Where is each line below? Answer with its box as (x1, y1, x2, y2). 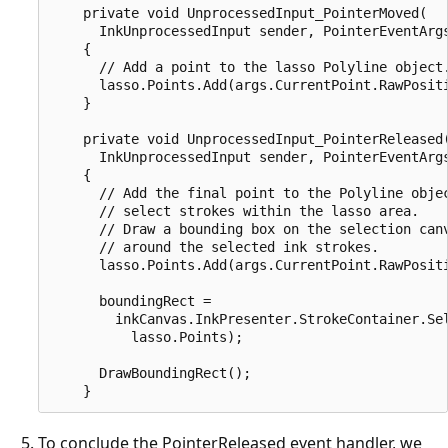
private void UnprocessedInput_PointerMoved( (51, 5, 427, 22)
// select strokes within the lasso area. (51, 203, 419, 220)
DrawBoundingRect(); (51, 365, 251, 382)
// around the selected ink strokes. (51, 239, 379, 256)
